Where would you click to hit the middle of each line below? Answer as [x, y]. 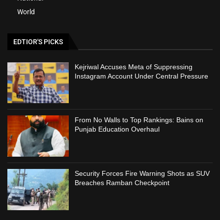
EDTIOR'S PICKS [38, 41]
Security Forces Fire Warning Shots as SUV [142, 173]
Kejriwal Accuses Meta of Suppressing [134, 67]
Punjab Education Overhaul [117, 129]
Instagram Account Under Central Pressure [142, 76]
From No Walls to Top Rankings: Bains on [139, 120]
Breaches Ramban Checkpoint [122, 182]
